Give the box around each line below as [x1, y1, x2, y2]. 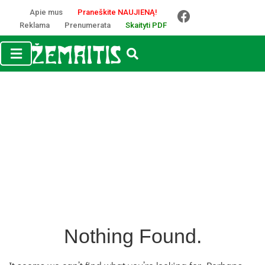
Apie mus [29, 8, 63, 17]
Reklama [20, 21, 50, 30]
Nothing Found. [63, 225, 202, 247]
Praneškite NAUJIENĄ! [77, 8, 157, 17]
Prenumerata [64, 21, 111, 30]
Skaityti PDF [125, 21, 167, 30]
